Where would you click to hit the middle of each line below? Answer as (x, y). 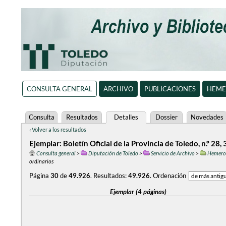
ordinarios (41, 161)
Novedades (207, 117)
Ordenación (169, 176)
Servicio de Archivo (173, 153)
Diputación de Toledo (113, 153)
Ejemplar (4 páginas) (138, 192)
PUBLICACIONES (170, 89)
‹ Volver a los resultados (58, 129)
